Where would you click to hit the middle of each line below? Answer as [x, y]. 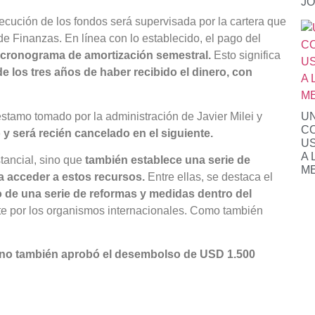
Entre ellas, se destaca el [210, 176]
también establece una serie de [168, 160]
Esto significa [247, 56]
